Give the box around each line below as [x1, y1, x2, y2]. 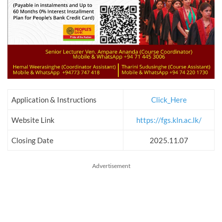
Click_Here [151, 95, 187, 105]
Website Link [11, 115, 55, 125]
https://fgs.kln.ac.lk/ [136, 115, 202, 125]
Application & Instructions [11, 95, 97, 105]
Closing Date [11, 136, 54, 145]
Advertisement [92, 162, 130, 170]
